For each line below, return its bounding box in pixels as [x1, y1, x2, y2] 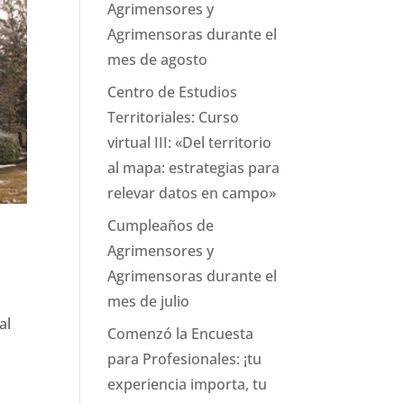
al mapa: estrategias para [107, 158, 280, 178]
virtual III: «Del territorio [107, 133, 272, 152]
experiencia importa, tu [107, 374, 268, 394]
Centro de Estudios [107, 82, 238, 102]
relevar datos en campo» [107, 183, 277, 203]
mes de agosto [107, 50, 208, 69]
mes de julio [107, 291, 190, 311]
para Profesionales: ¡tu [107, 349, 262, 369]
